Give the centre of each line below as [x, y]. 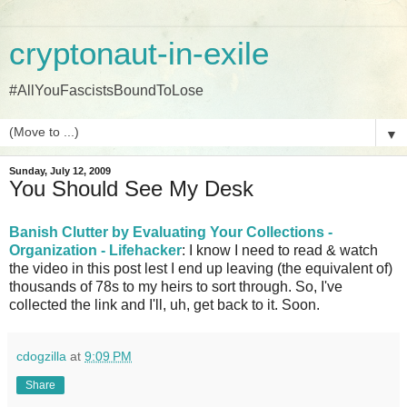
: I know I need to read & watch [280, 250]
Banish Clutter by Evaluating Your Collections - [171, 232]
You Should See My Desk [131, 189]
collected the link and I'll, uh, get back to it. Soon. [164, 304]
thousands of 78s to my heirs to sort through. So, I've [176, 286]
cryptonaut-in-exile [139, 54]
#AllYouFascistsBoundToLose [106, 90]
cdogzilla [41, 356]
